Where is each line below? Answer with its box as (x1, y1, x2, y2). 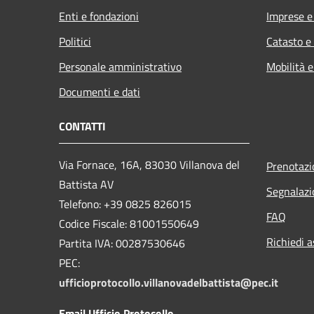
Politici (59, 33, 91, 50)
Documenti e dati (59, 83, 140, 101)
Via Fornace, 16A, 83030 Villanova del (59, 156, 240, 174)
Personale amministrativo (59, 58, 182, 76)
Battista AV (59, 176, 114, 193)
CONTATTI (59, 118, 106, 135)
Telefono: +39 (59, 196, 125, 213)
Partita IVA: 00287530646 (59, 235, 185, 252)
